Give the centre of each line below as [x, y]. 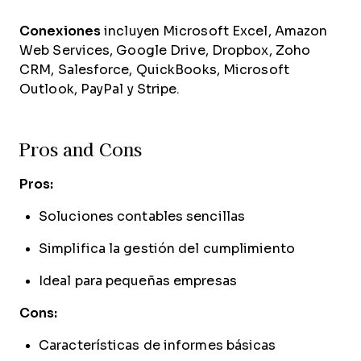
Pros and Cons [81, 149]
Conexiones [60, 31]
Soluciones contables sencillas [142, 216]
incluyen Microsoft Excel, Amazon [214, 31]
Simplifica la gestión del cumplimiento [167, 249]
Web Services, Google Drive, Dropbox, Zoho [165, 50]
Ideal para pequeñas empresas [138, 281]
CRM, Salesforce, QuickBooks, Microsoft [154, 70]
